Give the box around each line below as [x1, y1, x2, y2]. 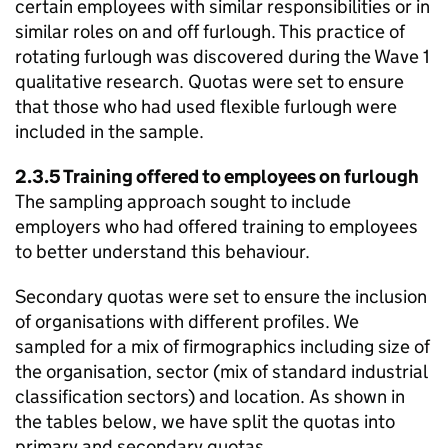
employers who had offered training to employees [15, 215, 418, 238]
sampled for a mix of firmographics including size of [15, 335, 430, 358]
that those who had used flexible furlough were [15, 95, 397, 118]
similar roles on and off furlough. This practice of [15, 20, 405, 43]
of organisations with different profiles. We [15, 310, 359, 333]
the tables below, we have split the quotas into [15, 410, 395, 433]
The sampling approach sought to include [15, 190, 351, 213]
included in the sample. [15, 120, 204, 143]
